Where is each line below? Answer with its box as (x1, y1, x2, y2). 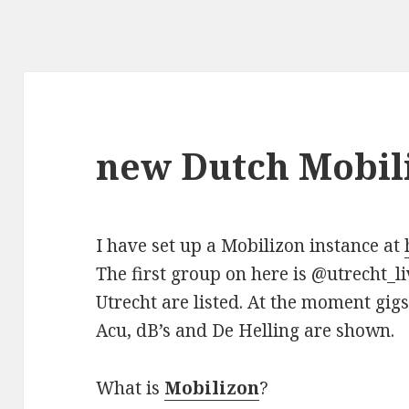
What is (96, 376, 165, 401)
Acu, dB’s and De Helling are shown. (96, 319, 395, 343)
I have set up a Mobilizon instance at (96, 234, 405, 258)
